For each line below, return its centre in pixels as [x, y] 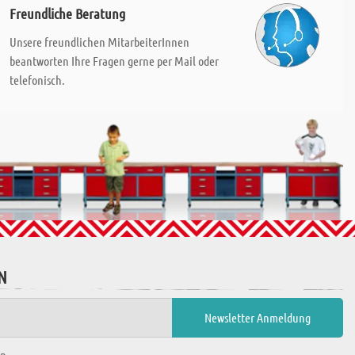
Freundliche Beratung [67, 13]
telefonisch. [37, 80]
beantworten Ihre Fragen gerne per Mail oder [114, 61]
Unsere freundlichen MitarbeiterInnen [99, 42]
